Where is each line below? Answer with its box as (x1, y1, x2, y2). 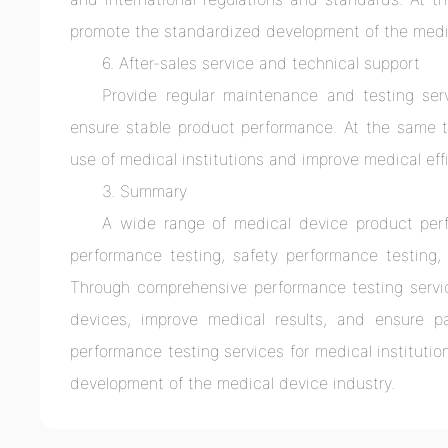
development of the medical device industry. (70, 373, 396, 394)
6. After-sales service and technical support (102, 53, 421, 74)
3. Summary (102, 181, 188, 202)
